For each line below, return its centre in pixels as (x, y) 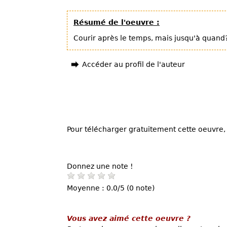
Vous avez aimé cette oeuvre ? (129, 218)
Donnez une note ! (100, 166)
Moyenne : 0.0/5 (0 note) (111, 188)
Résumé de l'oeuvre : (117, 22)
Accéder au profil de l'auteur (134, 64)
